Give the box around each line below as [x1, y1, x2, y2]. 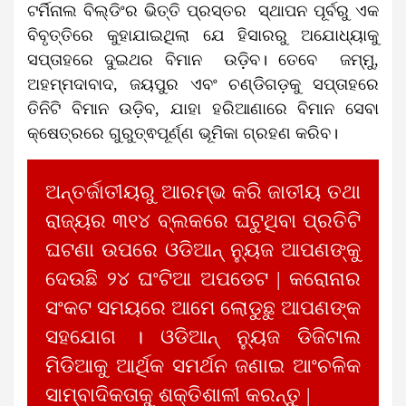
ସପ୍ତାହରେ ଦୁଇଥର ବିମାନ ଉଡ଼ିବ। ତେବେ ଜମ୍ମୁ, [27, 50, 379, 69]
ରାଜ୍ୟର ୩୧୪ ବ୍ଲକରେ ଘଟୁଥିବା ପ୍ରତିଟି [45, 209, 361, 232]
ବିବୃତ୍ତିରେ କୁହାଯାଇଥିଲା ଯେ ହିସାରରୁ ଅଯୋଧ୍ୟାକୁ [27, 25, 379, 44]
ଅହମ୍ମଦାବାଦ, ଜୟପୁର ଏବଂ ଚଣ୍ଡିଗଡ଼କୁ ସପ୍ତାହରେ [27, 74, 379, 93]
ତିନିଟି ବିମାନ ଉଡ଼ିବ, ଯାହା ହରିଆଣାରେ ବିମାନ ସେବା [27, 99, 379, 118]
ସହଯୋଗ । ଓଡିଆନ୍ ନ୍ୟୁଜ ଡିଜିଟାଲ [45, 325, 361, 348]
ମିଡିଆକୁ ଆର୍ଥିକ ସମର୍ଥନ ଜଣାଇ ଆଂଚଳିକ [45, 354, 361, 377]
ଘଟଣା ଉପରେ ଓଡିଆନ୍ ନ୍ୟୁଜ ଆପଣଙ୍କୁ [45, 238, 361, 261]
